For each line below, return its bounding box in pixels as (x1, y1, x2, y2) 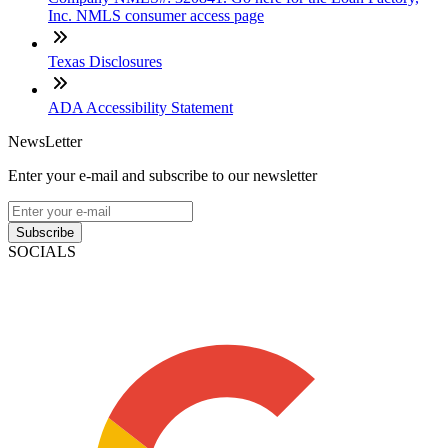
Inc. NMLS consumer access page (48, 7, 264, 25)
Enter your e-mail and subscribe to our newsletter (8, 167, 317, 185)
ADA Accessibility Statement (48, 99, 233, 117)
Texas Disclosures (48, 53, 162, 71)
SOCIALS (8, 243, 76, 261)
